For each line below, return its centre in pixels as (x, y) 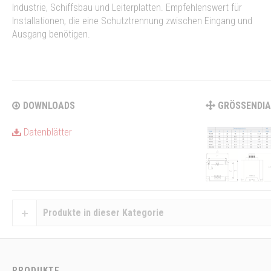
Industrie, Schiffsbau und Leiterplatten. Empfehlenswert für (127, 7)
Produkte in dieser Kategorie (103, 212)
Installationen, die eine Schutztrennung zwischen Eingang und (132, 21)
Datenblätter (47, 132)
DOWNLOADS (48, 106)
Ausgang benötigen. (51, 34)
